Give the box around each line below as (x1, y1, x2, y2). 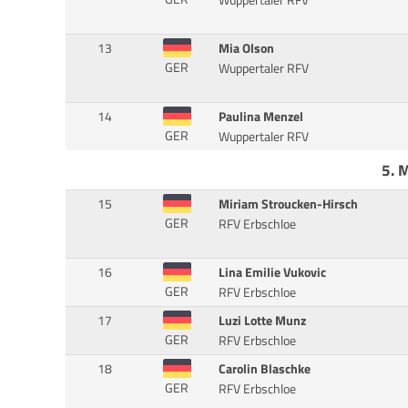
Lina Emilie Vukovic (218, 262, 326, 283)
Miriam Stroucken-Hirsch (218, 194, 358, 215)
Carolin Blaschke (218, 359, 311, 380)
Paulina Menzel (218, 107, 303, 127)
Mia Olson (218, 38, 274, 59)
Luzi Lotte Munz (218, 311, 306, 331)
